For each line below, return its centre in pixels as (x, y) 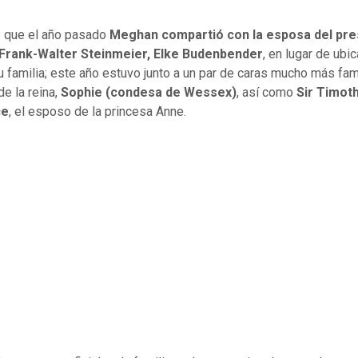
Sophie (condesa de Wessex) (147, 93)
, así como (267, 93)
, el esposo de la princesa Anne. (97, 112)
